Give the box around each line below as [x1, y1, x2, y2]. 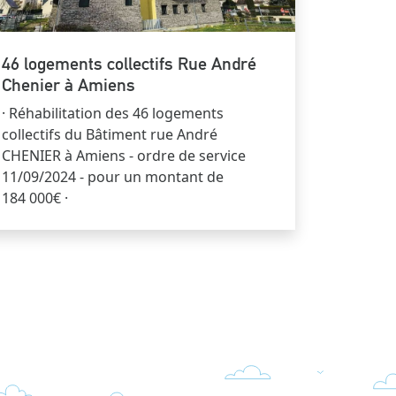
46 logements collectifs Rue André [2, 52, 256, 74]
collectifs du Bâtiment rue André [2, 124, 217, 144]
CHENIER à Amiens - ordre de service [2, 145, 246, 165]
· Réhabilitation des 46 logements [2, 103, 224, 123]
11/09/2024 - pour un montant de [2, 166, 224, 187]
